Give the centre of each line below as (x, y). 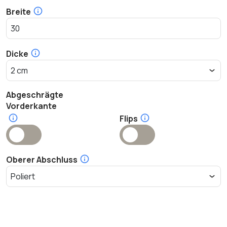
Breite (18, 11)
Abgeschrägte (35, 94)
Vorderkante (31, 106)
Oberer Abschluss (42, 159)
